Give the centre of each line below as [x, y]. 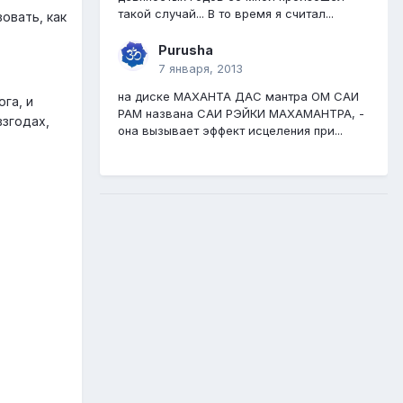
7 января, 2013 [201, 69]
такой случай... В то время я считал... [226, 14]
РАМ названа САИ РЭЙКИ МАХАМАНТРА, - [241, 114]
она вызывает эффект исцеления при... [230, 131]
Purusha [186, 50]
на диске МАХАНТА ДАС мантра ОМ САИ [238, 97]
